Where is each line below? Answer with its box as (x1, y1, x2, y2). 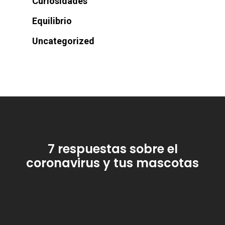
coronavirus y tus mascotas (26, 155, 199, 171)
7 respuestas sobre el (47, 141, 178, 157)
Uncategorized (32, 36, 94, 46)
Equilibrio (32, 16, 72, 26)
